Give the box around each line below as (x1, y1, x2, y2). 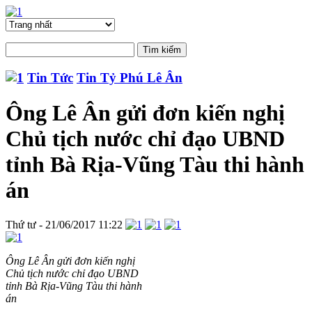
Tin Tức (27, 70, 73, 85)
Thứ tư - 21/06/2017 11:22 (6, 218, 123, 231)
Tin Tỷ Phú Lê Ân (77, 70, 182, 85)
